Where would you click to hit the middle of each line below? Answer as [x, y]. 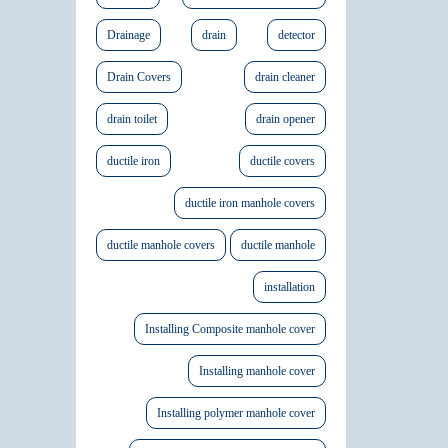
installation [289, 287]
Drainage [128, 35]
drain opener [285, 119]
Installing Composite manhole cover [230, 329]
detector [296, 35]
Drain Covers [139, 77]
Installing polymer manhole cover [236, 413]
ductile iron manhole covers [250, 203]
